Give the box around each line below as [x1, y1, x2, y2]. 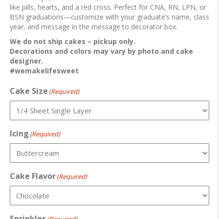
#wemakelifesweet [10, 66, 79, 76]
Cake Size [10, 86, 48, 97]
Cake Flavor [10, 171, 56, 182]
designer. [10, 56, 43, 66]
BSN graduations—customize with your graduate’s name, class [10, 12, 209, 22]
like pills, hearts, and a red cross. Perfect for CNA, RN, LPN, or [10, 2, 206, 12]
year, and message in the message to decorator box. [10, 22, 177, 32]
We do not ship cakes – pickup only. [10, 37, 135, 46]
